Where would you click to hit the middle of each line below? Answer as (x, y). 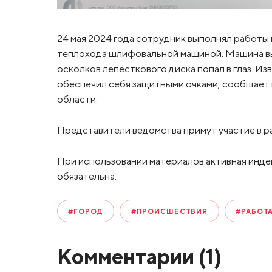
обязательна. (87, 176)
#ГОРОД (86, 211)
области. (77, 99)
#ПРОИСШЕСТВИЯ (169, 211)
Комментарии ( (131, 257)
